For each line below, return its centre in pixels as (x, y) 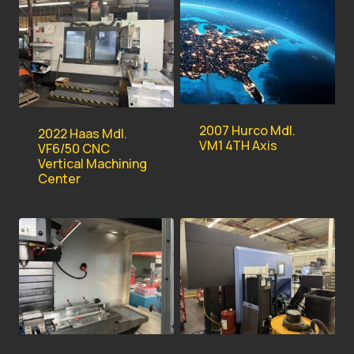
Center (59, 178)
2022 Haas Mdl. (83, 133)
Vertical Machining (92, 163)
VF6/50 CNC (74, 148)
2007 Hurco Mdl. (247, 130)
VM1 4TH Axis (238, 145)
